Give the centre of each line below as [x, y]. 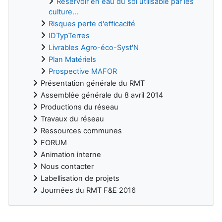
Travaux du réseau [72, 119]
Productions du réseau [80, 107]
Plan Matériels [72, 59]
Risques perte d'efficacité [92, 24]
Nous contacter [67, 166]
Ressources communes [81, 131]
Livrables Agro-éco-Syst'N [94, 47]
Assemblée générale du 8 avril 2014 [102, 95]
